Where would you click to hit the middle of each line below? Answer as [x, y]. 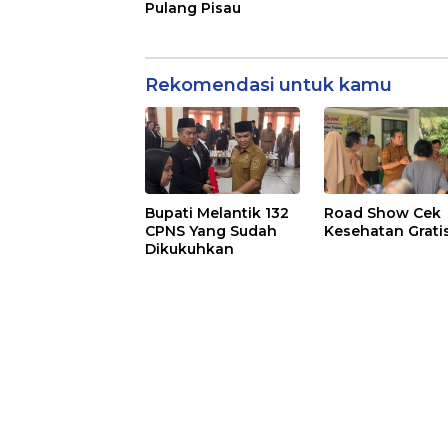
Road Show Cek [383, 213]
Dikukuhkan [189, 249]
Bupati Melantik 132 [217, 213]
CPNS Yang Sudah [211, 231]
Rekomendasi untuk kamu [268, 85]
